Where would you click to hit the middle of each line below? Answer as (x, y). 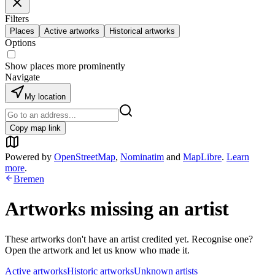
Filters (17, 19)
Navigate (22, 77)
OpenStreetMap (85, 157)
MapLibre (202, 157)
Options (20, 43)
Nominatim (142, 157)
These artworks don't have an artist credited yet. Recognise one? (129, 239)
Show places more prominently (65, 66)
